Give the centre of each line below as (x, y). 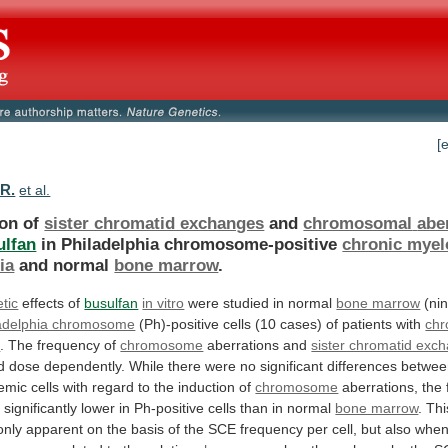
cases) (301, 323)
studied (246, 302)
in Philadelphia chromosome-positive (189, 243)
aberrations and (257, 344)
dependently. (85, 365)
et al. (35, 190)
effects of (51, 302)
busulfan (111, 302)
